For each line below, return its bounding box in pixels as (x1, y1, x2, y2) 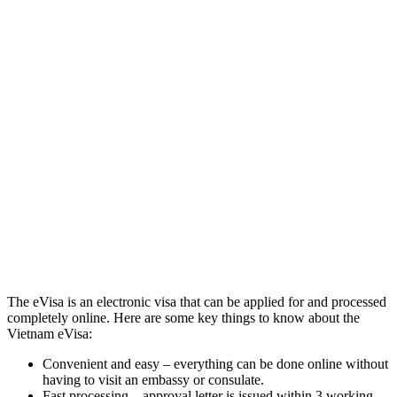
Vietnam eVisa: (7, 325, 92, 341)
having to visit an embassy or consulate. (43, 371, 264, 387)
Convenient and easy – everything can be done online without (43, 355, 388, 371)
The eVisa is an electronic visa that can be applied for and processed (7, 293, 386, 309)
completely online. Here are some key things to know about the (7, 309, 360, 325)
